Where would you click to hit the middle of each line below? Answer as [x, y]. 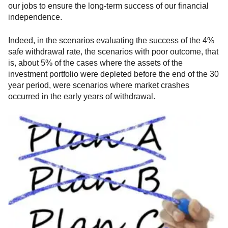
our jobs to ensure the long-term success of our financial [108, 6]
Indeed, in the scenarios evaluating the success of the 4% [111, 41]
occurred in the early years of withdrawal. [82, 97]
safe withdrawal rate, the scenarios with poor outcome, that [113, 52]
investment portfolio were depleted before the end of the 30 [113, 74]
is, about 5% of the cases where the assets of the [95, 63]
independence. [35, 17]
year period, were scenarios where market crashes [99, 85]
